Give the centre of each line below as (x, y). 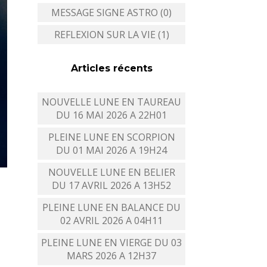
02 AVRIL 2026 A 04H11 (111, 221)
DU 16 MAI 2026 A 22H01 (111, 115)
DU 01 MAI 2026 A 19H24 (111, 150)
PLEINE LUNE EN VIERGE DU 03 (111, 243)
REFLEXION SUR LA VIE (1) (111, 35)
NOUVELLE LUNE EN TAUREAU (111, 102)
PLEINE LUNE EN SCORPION (111, 137)
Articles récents (111, 68)
